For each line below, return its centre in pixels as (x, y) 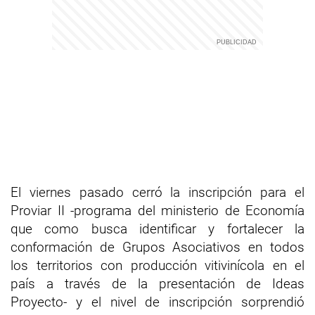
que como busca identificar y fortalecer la (157, 229)
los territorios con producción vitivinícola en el (157, 265)
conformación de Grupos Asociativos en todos (157, 247)
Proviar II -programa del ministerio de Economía (157, 211)
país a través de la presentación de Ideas (157, 284)
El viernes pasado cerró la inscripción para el (157, 192)
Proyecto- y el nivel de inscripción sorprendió (157, 302)
